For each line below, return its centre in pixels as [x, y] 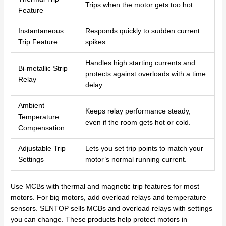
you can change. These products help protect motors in [99, 220]
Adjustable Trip [42, 149]
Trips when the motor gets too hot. [140, 5]
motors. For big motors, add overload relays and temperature [109, 197]
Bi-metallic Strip [43, 69]
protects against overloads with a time [145, 74]
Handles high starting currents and [140, 63]
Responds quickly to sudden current [142, 31]
